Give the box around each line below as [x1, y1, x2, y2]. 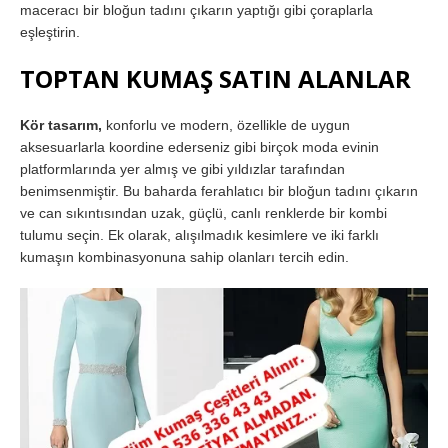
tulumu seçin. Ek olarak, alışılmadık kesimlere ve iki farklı [20, 226, 379, 243]
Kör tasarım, [20, 116, 102, 133]
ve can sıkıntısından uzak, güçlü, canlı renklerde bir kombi [20, 204, 387, 221]
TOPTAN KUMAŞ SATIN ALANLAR [20, 61, 411, 95]
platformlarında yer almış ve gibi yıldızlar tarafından [20, 160, 345, 177]
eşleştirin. [20, 23, 80, 40]
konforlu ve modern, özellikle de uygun [102, 116, 350, 133]
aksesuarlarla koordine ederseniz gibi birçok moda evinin [20, 138, 379, 155]
